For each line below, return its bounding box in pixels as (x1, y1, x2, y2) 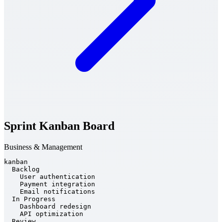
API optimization (4, 210, 83, 218)
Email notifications (4, 187, 95, 195)
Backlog (4, 165, 40, 173)
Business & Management (4, 142, 82, 151)
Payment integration (4, 180, 95, 188)
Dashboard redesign (4, 202, 91, 210)
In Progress (4, 195, 55, 203)
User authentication (4, 172, 95, 180)
